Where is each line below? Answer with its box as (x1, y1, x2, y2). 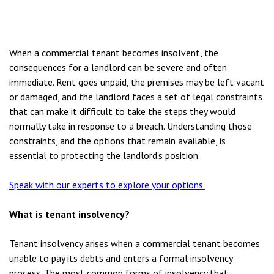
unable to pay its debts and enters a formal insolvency (9, 252, 232, 264)
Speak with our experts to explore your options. (9, 179, 205, 191)
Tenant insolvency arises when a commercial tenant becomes (9, 237, 260, 250)
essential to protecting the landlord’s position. (9, 149, 200, 161)
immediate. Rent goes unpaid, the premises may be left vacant (9, 76, 264, 88)
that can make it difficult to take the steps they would (9, 105, 235, 117)
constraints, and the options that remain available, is (9, 135, 226, 147)
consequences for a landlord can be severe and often (9, 61, 227, 73)
